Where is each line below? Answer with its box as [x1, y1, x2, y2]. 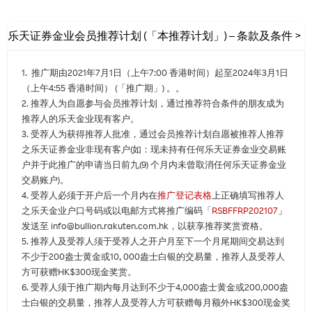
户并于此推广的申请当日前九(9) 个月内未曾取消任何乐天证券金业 [22, 159, 286, 171]
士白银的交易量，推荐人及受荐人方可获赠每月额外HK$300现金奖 [22, 297, 290, 309]
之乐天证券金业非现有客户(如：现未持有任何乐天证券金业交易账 [22, 143, 286, 155]
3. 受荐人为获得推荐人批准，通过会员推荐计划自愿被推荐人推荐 [22, 128, 284, 140]
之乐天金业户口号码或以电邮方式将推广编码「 [22, 205, 212, 217]
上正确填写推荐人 [212, 189, 284, 201]
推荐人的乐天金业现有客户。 [22, 113, 139, 125]
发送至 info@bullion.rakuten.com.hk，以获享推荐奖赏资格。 [22, 220, 268, 232]
